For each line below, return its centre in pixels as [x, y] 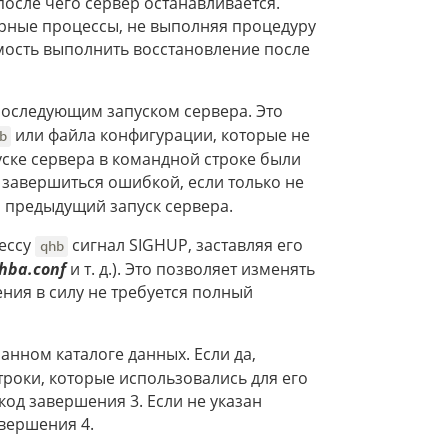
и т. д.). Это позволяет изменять [190, 269]
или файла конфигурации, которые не [161, 135]
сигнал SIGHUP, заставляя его [185, 245]
